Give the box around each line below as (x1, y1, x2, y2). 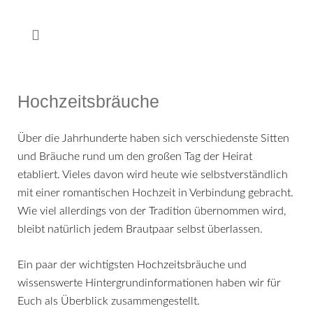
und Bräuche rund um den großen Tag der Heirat (17, 151, 252, 162)
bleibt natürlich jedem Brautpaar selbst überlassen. (17, 224, 263, 235)
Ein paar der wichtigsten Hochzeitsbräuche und (17, 259, 247, 270)
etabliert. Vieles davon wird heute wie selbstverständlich (17, 169, 288, 180)
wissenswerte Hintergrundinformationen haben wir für (17, 277, 281, 289)
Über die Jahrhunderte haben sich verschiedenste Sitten (17, 133, 289, 144)
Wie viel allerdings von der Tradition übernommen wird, (17, 205, 286, 217)
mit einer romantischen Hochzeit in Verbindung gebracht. (17, 187, 293, 198)
